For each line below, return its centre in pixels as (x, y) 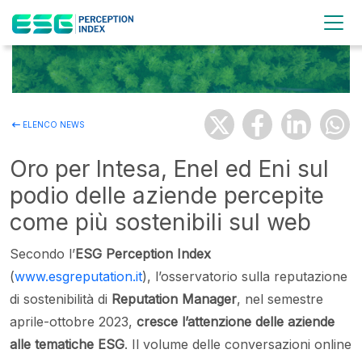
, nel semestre (280, 299)
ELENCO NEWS (53, 125)
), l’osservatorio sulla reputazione (245, 277)
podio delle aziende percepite (167, 196)
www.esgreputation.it (78, 277)
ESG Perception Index (143, 254)
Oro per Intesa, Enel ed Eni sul (169, 169)
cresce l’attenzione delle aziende (236, 322)
